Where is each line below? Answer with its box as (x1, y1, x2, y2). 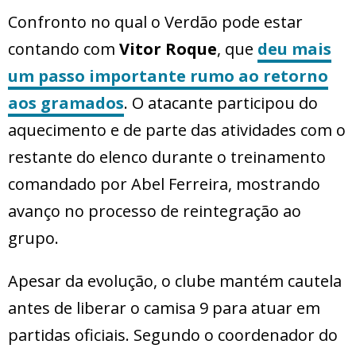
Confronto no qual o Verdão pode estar (8, 11, 303, 33)
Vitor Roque (119, 38, 217, 60)
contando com (8, 38, 119, 60)
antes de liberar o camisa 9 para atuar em (8, 297, 320, 319)
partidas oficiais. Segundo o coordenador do (8, 324, 338, 346)
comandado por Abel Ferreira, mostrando (8, 173, 320, 195)
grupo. (8, 227, 59, 250)
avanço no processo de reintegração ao (8, 200, 301, 222)
